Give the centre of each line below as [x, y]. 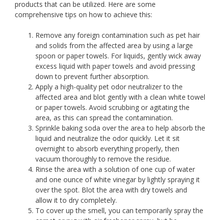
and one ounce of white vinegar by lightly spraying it [118, 179]
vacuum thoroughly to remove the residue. [103, 159]
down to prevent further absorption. [92, 76]
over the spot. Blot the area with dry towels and [111, 190]
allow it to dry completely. [76, 200]
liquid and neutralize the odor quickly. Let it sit [108, 138]
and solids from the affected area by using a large [114, 45]
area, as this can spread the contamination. [104, 117]
